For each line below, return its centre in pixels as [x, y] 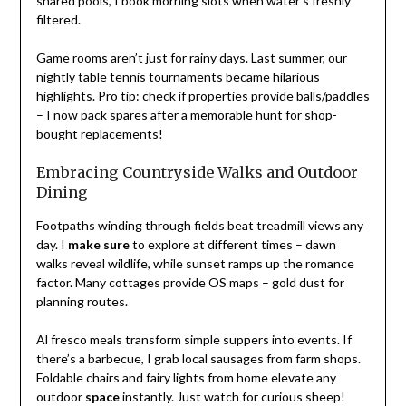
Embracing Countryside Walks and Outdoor [197, 173]
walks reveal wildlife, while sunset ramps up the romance [195, 264]
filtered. [58, 20]
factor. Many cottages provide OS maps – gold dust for [190, 283]
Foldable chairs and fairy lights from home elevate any [186, 378]
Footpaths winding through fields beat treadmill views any [199, 226]
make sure [98, 245]
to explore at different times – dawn [232, 245]
